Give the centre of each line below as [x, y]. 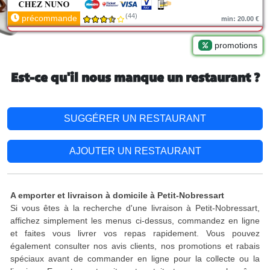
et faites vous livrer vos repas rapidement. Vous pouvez [135, 233]
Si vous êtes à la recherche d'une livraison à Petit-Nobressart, [135, 208]
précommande [48, 18]
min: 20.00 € [240, 19]
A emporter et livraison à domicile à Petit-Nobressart [117, 195]
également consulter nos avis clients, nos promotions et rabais [135, 246]
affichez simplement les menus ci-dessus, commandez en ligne [135, 221]
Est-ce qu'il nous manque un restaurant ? [135, 79]
